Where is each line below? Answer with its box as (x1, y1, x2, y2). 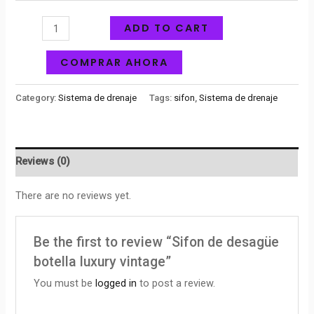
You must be (33, 277, 95, 290)
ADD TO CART (124, 21, 210, 36)
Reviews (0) (15, 155, 71, 168)
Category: (15, 92, 59, 103)
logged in (95, 277, 137, 290)
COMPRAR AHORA (60, 55, 169, 69)
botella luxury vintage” (33, 254, 171, 271)
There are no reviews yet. (15, 189, 132, 203)
